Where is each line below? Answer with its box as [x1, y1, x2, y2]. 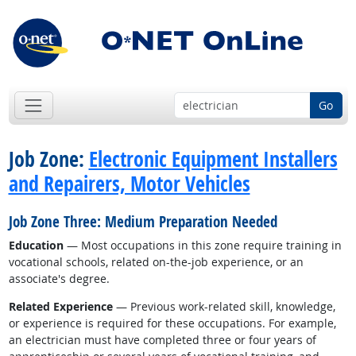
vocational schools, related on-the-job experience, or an [8, 254, 304, 270]
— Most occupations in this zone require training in [63, 238, 342, 253]
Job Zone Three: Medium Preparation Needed [8, 211, 277, 233]
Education [8, 238, 64, 253]
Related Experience [8, 299, 113, 315]
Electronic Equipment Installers [88, 145, 338, 174]
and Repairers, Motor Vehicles [8, 169, 250, 199]
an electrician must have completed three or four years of [8, 332, 316, 348]
